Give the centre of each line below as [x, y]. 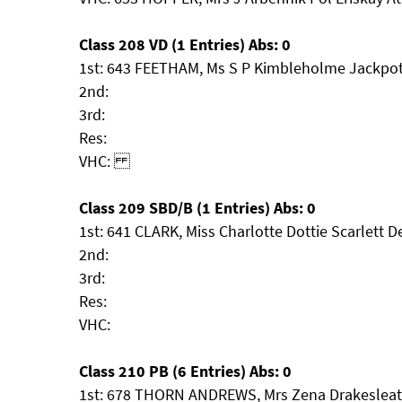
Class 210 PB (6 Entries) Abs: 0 [185, 371]
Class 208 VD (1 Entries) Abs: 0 [185, 44]
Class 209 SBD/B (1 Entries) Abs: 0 [197, 208]
